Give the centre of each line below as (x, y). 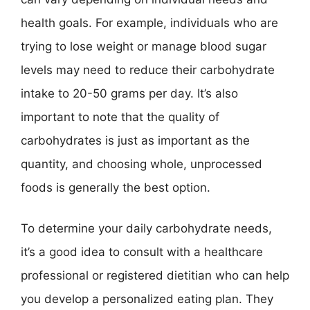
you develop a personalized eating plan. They (147, 299)
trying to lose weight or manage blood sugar (144, 46)
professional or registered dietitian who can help (155, 275)
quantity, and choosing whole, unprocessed (142, 164)
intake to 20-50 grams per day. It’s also (129, 93)
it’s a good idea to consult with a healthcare (142, 252)
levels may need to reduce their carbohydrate (148, 70)
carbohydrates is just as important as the (135, 140)
